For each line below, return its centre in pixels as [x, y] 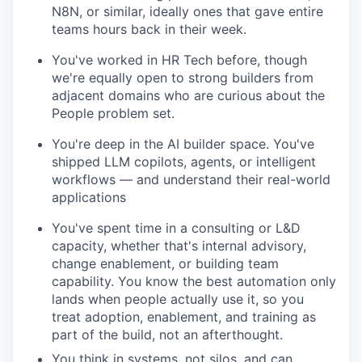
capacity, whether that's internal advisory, [179, 246]
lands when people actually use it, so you [178, 299]
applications [89, 198]
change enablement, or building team [165, 264]
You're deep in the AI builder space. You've [183, 144]
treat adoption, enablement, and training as [184, 317]
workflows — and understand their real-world [191, 180]
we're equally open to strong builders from [183, 78]
